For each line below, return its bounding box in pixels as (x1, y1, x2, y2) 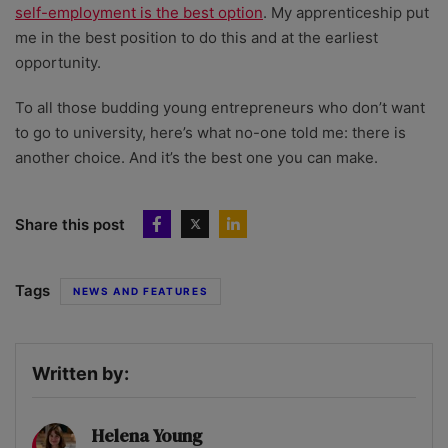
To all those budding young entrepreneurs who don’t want (15, 98, 425, 118)
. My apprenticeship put (263, 3, 429, 23)
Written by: (32, 363, 129, 385)
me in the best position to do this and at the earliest (15, 28, 378, 48)
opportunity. (15, 53, 105, 73)
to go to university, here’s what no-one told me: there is (15, 123, 406, 143)
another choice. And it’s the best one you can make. (15, 148, 378, 168)
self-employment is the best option (15, 3, 263, 23)
